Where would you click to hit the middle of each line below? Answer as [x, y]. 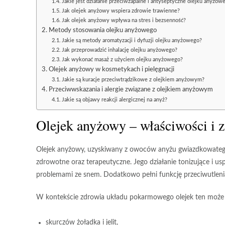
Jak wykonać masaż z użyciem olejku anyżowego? [123, 60]
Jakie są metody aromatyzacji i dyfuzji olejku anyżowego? [132, 40]
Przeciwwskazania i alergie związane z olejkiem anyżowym [131, 89]
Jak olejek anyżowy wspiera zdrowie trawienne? [121, 11]
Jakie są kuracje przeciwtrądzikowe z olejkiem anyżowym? [133, 80]
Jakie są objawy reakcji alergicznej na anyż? [115, 100]
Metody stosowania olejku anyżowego [102, 30]
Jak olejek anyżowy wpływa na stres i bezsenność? [124, 20]
